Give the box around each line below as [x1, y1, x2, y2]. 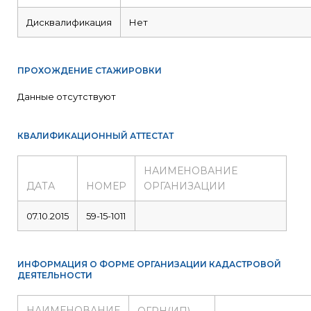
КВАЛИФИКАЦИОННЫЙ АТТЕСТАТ [17, 131, 174, 141]
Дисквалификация [26, 17, 112, 28]
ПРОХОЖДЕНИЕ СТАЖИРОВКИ [17, 65, 162, 76]
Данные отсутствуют [17, 91, 116, 102]
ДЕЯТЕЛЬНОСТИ [17, 270, 92, 280]
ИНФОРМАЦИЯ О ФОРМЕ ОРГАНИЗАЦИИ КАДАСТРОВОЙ [17, 259, 281, 269]
